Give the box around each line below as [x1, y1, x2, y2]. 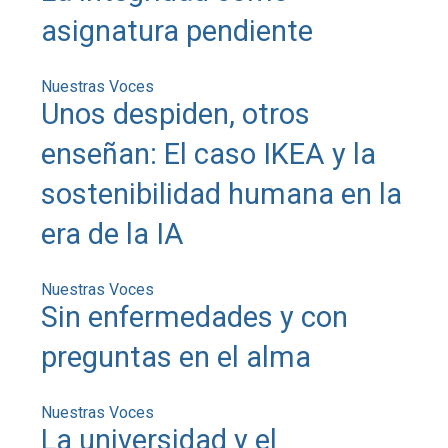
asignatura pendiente [41, 13, 314, 48]
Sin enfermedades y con [41, 299, 349, 334]
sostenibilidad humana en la [41, 176, 403, 211]
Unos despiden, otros [41, 96, 311, 131]
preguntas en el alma [41, 339, 312, 374]
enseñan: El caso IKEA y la [41, 136, 377, 171]
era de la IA [41, 216, 185, 251]
